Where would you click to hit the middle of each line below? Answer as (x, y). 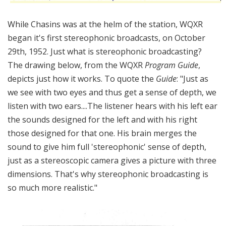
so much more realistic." (52, 188)
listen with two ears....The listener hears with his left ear (112, 106)
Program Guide (171, 65)
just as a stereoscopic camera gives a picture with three (112, 161)
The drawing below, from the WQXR (75, 65)
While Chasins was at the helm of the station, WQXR (105, 24)
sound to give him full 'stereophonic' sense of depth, (107, 147)
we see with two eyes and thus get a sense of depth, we (112, 93)
